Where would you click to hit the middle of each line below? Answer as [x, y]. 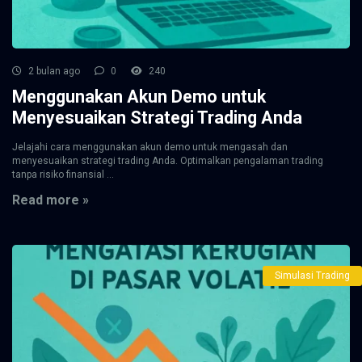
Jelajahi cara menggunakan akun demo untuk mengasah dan [150, 147]
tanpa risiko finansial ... [63, 175]
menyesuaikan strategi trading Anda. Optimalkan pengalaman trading [168, 161]
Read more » [51, 200]
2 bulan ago [53, 71]
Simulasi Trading [312, 276]
